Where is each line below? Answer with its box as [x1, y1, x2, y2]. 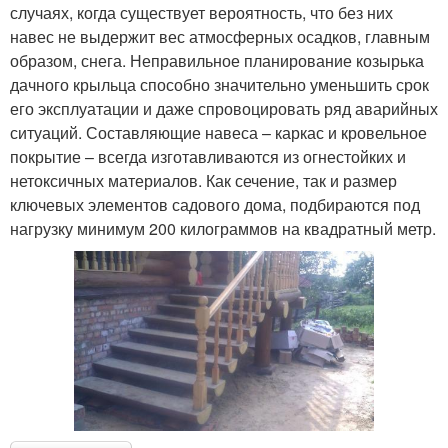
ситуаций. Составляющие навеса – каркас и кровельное [10, 121, 427, 145]
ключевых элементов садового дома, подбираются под [10, 193, 420, 217]
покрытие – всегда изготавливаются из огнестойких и [10, 145, 406, 169]
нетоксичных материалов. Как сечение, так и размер [10, 169, 397, 193]
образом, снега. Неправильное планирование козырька [10, 49, 424, 73]
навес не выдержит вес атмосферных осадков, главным [10, 25, 430, 49]
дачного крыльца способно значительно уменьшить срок [10, 73, 429, 97]
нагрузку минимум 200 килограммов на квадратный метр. [10, 217, 436, 241]
